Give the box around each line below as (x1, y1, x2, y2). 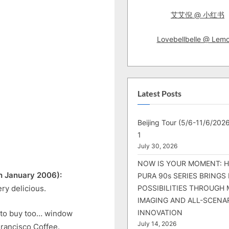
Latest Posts (138, 88, 181, 98)
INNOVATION (138, 208, 182, 217)
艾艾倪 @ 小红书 (171, 10, 224, 19)
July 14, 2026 (138, 220, 176, 228)
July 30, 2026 (138, 143, 177, 150)
